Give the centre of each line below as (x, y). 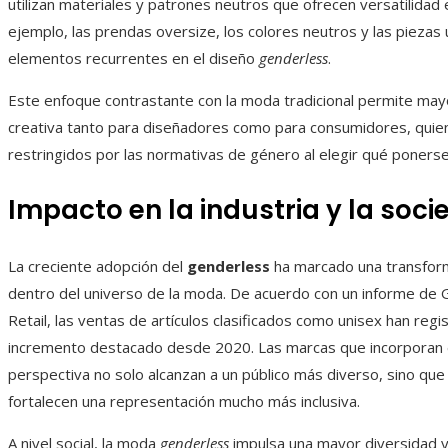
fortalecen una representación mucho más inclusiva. (184, 401)
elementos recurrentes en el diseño (133, 58)
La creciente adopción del (97, 266)
